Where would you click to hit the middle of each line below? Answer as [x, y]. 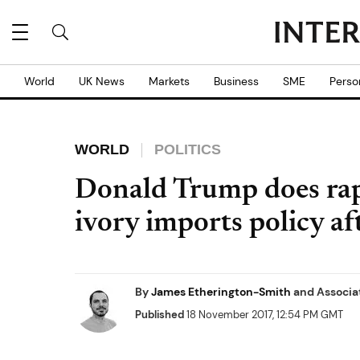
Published [160, 315]
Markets [169, 81]
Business [236, 81]
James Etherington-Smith [222, 292]
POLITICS [188, 149]
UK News [102, 81]
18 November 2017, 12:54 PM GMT [264, 315]
